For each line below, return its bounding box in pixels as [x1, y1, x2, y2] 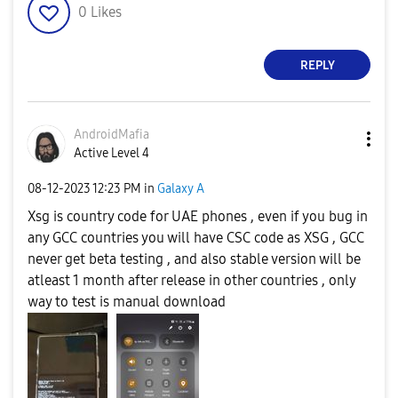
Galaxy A [157, 180, 204, 196]
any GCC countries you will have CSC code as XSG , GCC [28, 229, 364, 246]
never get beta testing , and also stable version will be [28, 251, 361, 267]
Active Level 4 [74, 146, 149, 161]
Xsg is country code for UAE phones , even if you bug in [28, 208, 368, 225]
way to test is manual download [28, 293, 226, 310]
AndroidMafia [74, 127, 149, 142]
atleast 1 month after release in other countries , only [28, 272, 355, 289]
